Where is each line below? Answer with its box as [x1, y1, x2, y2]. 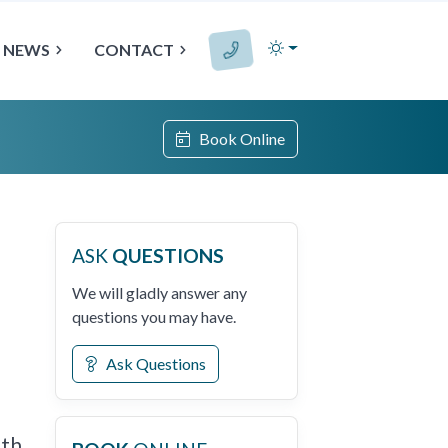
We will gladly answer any [72, 283, 247, 302]
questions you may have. [72, 307, 236, 326]
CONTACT [93, 40, 174, 59]
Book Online [190, 129, 285, 148]
